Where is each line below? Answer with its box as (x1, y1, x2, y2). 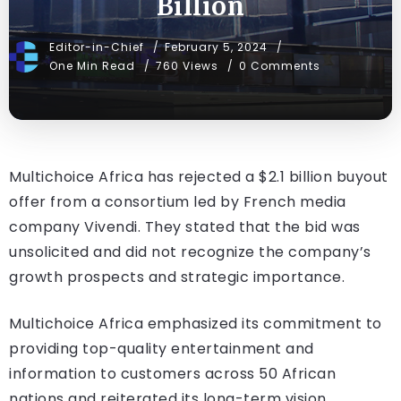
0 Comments (239, 58, 320, 74)
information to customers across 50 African (9, 363, 336, 385)
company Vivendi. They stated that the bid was (9, 217, 361, 238)
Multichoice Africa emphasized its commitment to (9, 313, 382, 335)
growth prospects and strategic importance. (9, 267, 345, 288)
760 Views (156, 58, 218, 74)
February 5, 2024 (165, 39, 268, 55)
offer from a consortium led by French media (9, 192, 346, 213)
